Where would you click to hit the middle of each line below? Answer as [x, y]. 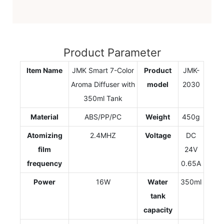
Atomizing [44, 135]
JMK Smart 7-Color [103, 70]
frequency [44, 163]
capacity [158, 210]
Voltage [158, 135]
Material [44, 117]
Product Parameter [112, 53]
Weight [158, 117]
